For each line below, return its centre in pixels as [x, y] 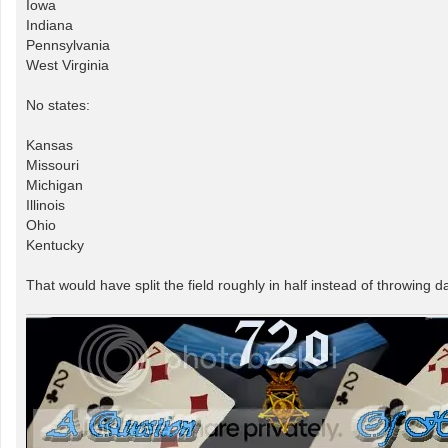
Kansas [49, 144]
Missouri [52, 164]
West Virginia [67, 64]
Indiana [49, 24]
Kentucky [55, 244]
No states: [58, 104]
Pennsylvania [68, 44]
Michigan [54, 184]
